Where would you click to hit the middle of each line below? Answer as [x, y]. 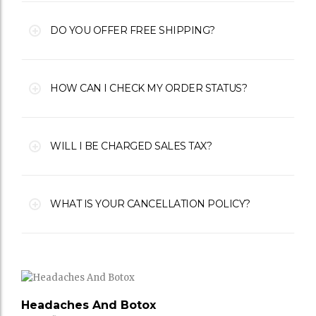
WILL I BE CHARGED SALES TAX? [131, 146]
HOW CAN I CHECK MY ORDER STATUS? [148, 88]
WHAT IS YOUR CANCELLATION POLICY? [150, 203]
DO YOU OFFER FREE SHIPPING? [133, 30]
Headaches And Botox [89, 305]
